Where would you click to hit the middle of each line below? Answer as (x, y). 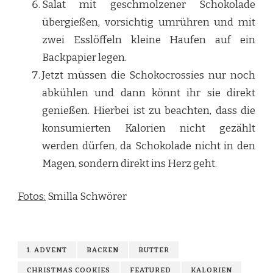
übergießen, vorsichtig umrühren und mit (149, 22)
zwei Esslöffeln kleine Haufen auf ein (149, 40)
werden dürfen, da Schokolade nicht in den (149, 146)
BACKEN (103, 250)
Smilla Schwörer (86, 197)
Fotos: (32, 197)
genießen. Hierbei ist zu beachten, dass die (149, 110)
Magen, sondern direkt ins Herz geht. (129, 163)
